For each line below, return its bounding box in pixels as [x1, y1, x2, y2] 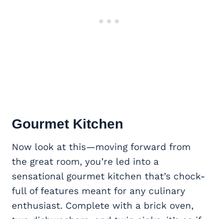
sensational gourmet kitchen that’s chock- [12, 171, 205, 182]
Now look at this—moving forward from [12, 141, 191, 153]
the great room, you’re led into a [12, 156, 159, 168]
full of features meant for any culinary [12, 185, 185, 197]
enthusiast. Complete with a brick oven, [12, 200, 194, 212]
